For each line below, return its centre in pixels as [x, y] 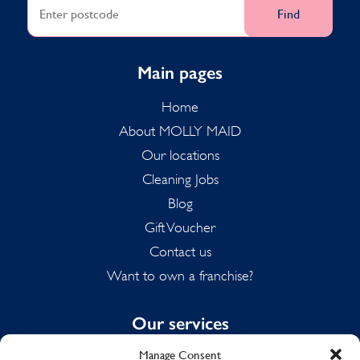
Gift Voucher [180, 227]
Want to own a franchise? [180, 275]
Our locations [180, 155]
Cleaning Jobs [180, 179]
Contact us [180, 251]
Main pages [180, 72]
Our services [180, 323]
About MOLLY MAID [180, 131]
